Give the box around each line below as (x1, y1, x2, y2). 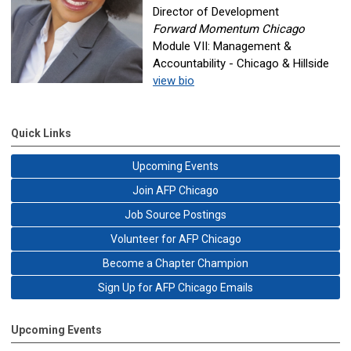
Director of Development (153, 5, 279, 19)
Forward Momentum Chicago (153, 22, 305, 36)
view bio (153, 74, 194, 88)
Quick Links (11, 127, 71, 139)
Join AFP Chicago (132, 184, 219, 197)
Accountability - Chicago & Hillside (153, 56, 329, 71)
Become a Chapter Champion (103, 257, 248, 270)
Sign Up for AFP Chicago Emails (98, 281, 253, 294)
